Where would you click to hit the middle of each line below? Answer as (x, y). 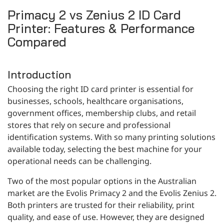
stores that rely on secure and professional (89, 125)
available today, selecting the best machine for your (105, 149)
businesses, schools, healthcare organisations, (95, 101)
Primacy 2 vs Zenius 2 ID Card (94, 14)
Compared (37, 41)
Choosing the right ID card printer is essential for (100, 89)
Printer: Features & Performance (101, 28)
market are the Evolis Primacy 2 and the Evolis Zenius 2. (112, 193)
